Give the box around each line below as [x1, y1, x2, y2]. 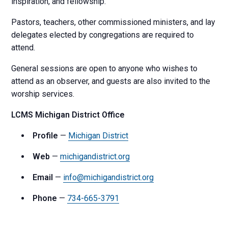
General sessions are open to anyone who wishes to [11, 64, 198, 73]
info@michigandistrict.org [63, 173, 154, 182]
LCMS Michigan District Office [11, 110, 125, 120]
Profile [33, 131, 59, 140]
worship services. [11, 89, 75, 99]
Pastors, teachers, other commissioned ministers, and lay [11, 17, 216, 27]
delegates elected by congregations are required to [11, 30, 194, 40]
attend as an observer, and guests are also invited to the [11, 76, 211, 86]
